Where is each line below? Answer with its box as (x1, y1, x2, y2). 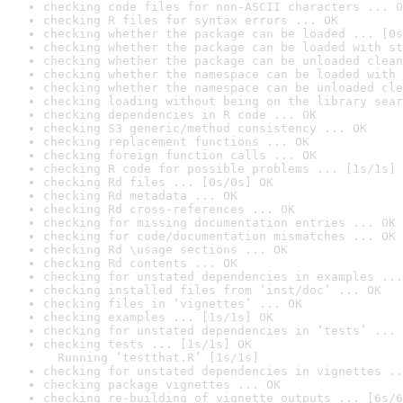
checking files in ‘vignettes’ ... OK (43, 297, 302, 310)
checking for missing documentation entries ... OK (43, 216, 396, 229)
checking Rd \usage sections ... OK (43, 243, 288, 256)
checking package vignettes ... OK (43, 378, 281, 391)
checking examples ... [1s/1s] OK (43, 310, 273, 324)
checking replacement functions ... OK (43, 135, 309, 148)
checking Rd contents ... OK (43, 256, 237, 270)
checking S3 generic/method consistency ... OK (43, 121, 367, 135)
